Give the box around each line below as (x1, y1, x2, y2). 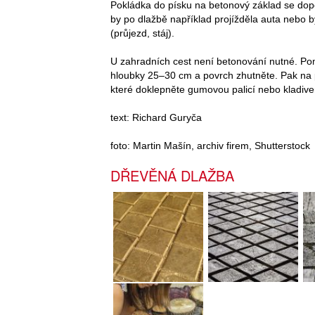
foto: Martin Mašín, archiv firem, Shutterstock (110, 139, 310, 151)
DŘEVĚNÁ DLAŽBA (110, 165, 234, 186)
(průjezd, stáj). (110, 27, 174, 39)
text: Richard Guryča (110, 111, 202, 123)
